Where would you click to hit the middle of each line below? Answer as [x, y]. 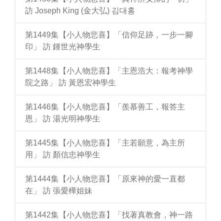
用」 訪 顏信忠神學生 [63, 155]
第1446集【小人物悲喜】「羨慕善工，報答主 [105, 107]
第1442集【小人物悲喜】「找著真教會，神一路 [109, 215]
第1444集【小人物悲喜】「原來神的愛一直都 [105, 179]
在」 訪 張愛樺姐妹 [59, 191]
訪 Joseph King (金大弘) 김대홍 [80, 11]
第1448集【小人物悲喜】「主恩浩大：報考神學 [109, 71]
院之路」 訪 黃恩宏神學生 [71, 83]
